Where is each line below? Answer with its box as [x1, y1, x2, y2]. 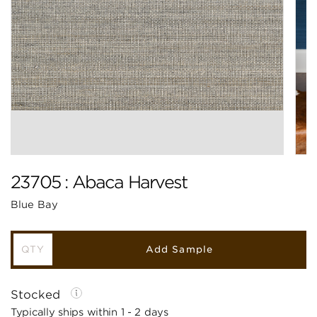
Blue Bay [11, 198, 58, 210]
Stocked [11, 287, 64, 301]
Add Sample [146, 243, 213, 255]
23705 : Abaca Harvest [11, 171, 188, 192]
